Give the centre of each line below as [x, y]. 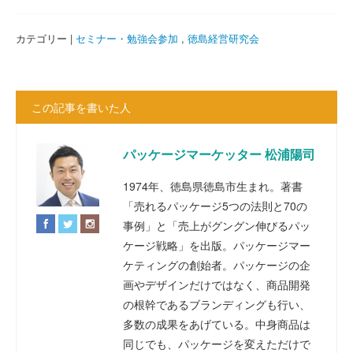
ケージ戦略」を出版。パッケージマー [217, 245]
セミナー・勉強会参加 [127, 38]
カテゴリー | [46, 38]
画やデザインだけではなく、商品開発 [217, 284]
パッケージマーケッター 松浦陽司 [219, 154]
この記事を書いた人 [81, 107]
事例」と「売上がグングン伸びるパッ [217, 225]
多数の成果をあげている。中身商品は [217, 324]
